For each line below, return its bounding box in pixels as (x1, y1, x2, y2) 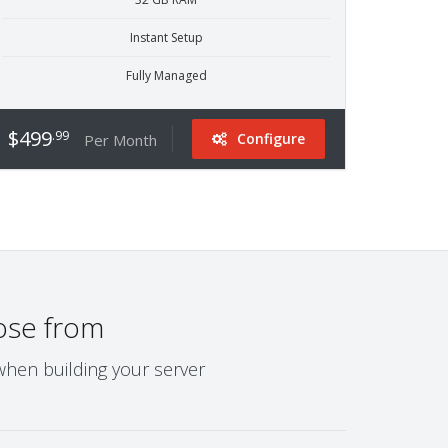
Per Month (83, 130, 157, 150)
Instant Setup (129, 29, 203, 46)
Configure (236, 129, 305, 148)
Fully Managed (125, 67, 207, 84)
